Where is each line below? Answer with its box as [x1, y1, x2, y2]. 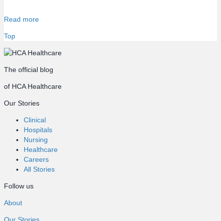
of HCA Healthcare [4, 82, 62, 91]
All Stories [24, 165, 55, 174]
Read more [4, 15, 39, 24]
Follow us [4, 182, 34, 190]
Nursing [24, 136, 48, 144]
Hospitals [24, 126, 52, 134]
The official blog [4, 66, 53, 74]
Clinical [24, 116, 46, 124]
